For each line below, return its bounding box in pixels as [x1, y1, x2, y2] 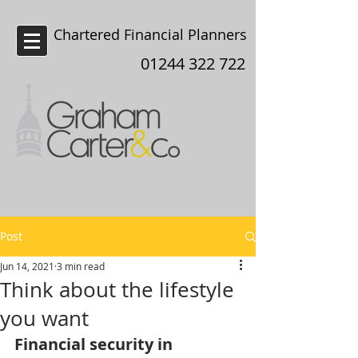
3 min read [57, 260, 105, 272]
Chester [54, 44, 105, 63]
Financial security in [14, 333, 177, 355]
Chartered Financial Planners [54, 25, 247, 44]
